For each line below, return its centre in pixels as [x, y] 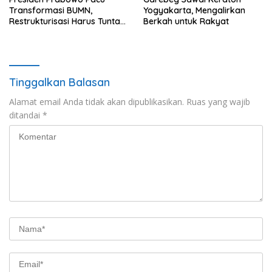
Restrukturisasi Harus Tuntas [67, 21]
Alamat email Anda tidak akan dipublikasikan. [97, 101]
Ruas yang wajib [218, 101]
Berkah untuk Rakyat [186, 21]
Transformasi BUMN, [51, 10]
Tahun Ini [27, 32]
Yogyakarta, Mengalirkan [194, 10]
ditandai [26, 115]
